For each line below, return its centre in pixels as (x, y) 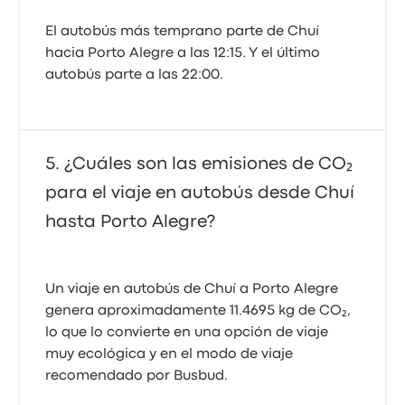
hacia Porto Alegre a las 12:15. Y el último (183, 53)
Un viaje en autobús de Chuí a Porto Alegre (192, 289)
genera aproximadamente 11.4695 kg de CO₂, (198, 311)
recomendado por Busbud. (137, 376)
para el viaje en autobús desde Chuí (200, 193)
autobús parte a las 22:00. (135, 75)
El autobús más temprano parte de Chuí (183, 32)
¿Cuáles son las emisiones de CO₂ (209, 164)
